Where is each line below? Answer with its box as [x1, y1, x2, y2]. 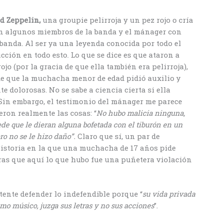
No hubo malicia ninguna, [96, 108, 185, 118]
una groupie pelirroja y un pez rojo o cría [41, 15, 193, 25]
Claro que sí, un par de [77, 131, 160, 141]
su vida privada [142, 188, 195, 199]
